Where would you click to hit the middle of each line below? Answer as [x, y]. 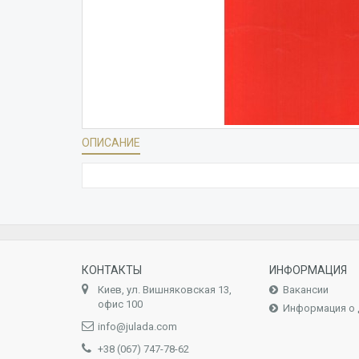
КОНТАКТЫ [112, 270]
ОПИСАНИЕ [111, 143]
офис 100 [120, 304]
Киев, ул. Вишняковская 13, [165, 290]
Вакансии [306, 290]
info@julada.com [137, 327]
